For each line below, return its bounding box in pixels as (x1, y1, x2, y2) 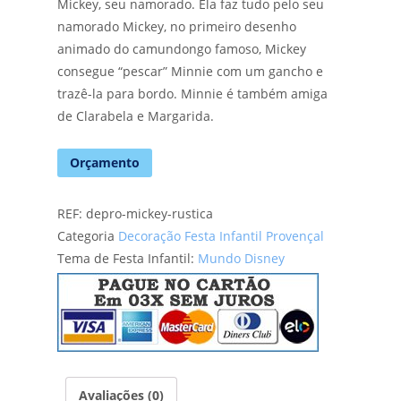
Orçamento (70, 154, 140, 172)
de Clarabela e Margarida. (57, 107, 214, 125)
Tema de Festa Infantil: (57, 249, 198, 267)
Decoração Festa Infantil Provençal (118, 226, 324, 244)
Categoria (57, 226, 118, 244)
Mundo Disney (198, 249, 285, 267)
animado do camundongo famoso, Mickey (57, 40, 306, 58)
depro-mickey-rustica (86, 204, 213, 222)
